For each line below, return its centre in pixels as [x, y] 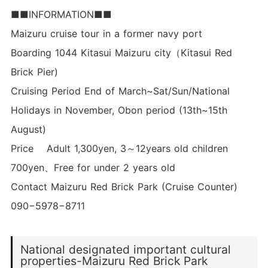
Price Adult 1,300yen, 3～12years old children [119, 148]
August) [33, 129]
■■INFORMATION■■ [61, 14]
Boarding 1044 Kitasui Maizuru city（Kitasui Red [121, 52]
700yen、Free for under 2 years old [93, 167]
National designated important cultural [126, 250]
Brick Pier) [34, 71]
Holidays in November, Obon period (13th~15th [119, 110]
